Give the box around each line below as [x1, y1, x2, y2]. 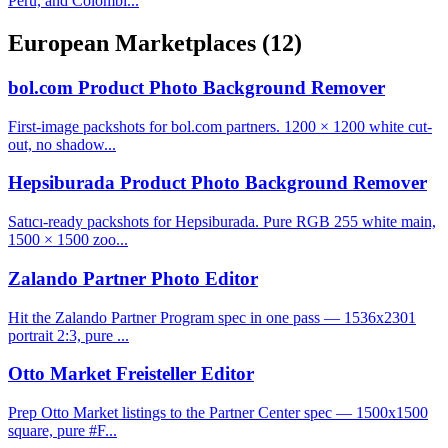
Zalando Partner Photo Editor [8, 267, 258, 289]
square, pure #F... [8, 421, 117, 439]
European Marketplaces [8, 30, 262, 56]
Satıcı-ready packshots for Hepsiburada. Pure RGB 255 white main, [8, 213, 436, 231]
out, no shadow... [8, 135, 116, 153]
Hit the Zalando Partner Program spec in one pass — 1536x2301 [8, 308, 416, 326]
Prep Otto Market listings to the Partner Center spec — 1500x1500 [8, 403, 428, 421]
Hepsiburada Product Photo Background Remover [8, 172, 427, 194]
